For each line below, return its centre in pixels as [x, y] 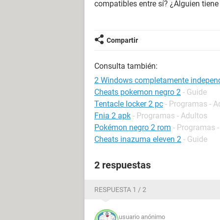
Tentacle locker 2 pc [129, 104]
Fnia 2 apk [112, 116]
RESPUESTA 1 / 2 [120, 190]
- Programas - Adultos [170, 116]
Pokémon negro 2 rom [133, 127]
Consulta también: [126, 66]
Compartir [122, 40]
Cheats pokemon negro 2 [137, 92]
